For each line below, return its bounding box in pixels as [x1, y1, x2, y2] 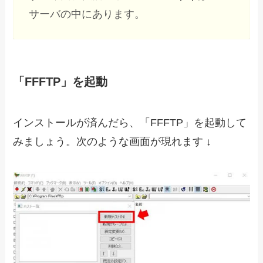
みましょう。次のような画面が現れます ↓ [13, 135, 212, 147]
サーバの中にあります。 [29, 8, 151, 21]
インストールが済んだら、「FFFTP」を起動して [13, 116, 247, 129]
